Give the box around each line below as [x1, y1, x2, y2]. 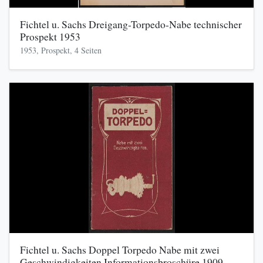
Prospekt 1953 [19, 29, 80, 43]
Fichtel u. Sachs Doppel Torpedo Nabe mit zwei [19, 242, 220, 257]
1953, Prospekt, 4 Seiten [19, 44, 102, 56]
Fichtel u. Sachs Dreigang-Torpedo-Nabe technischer [19, 17, 242, 31]
